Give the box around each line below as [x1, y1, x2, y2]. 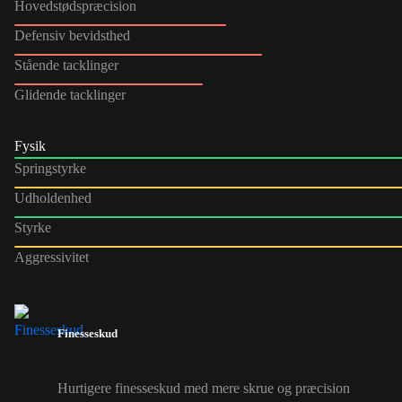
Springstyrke [14, 160, 86, 176]
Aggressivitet [14, 249, 89, 265]
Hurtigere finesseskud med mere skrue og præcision [57, 380, 350, 397]
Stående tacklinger [14, 57, 118, 73]
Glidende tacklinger [14, 86, 126, 102]
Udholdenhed [14, 189, 92, 205]
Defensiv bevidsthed [14, 27, 130, 43]
